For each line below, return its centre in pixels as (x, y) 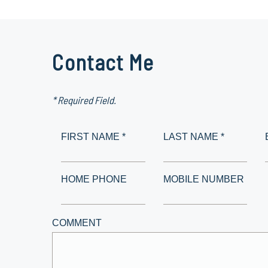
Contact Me (103, 62)
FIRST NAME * (94, 137)
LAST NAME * (194, 137)
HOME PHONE (94, 179)
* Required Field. (84, 100)
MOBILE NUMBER (203, 179)
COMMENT (77, 223)
